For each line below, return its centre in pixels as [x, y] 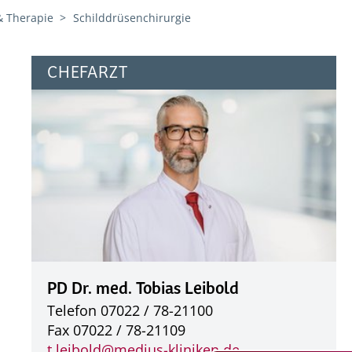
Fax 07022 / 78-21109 [116, 330]
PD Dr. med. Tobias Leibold [143, 290]
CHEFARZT [87, 73]
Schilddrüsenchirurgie [132, 18]
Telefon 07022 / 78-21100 [130, 311]
